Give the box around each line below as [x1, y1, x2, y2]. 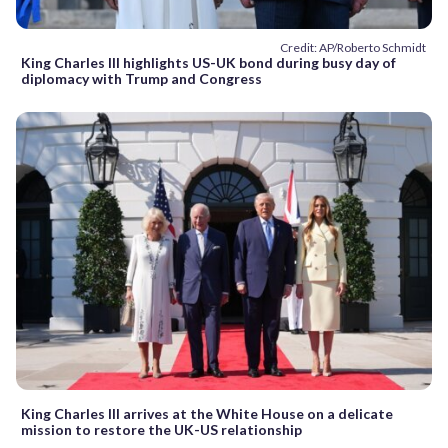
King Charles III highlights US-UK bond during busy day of [21, 54, 396, 72]
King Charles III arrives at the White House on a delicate [21, 404, 393, 422]
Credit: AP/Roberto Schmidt [280, 40, 426, 56]
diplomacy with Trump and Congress [21, 70, 262, 88]
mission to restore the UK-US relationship [21, 420, 302, 438]
